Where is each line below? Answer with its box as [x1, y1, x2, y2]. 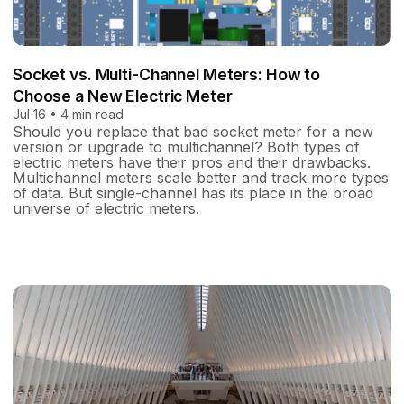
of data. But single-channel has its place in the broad [13, 184, 373, 203]
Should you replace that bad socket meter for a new [13, 123, 373, 142]
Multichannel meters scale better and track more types [13, 169, 389, 188]
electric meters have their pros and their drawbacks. [13, 153, 371, 172]
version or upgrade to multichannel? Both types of [13, 138, 360, 157]
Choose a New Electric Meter [13, 87, 233, 106]
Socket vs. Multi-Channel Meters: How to [13, 65, 321, 85]
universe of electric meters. [13, 199, 199, 218]
